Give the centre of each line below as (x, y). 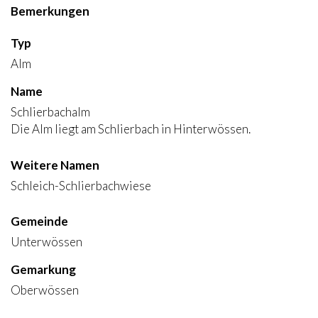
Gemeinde (39, 221)
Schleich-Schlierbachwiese (81, 186)
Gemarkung (43, 269)
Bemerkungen (50, 11)
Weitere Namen (55, 165)
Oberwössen (45, 290)
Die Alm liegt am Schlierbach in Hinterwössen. (131, 129)
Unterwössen (46, 242)
